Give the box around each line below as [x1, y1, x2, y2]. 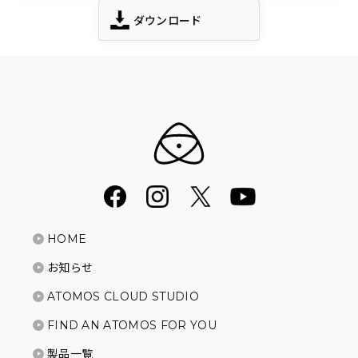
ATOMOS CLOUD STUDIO [46, 289, 199, 304]
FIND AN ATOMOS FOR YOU [46, 318, 217, 333]
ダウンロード [133, 12, 202, 29]
